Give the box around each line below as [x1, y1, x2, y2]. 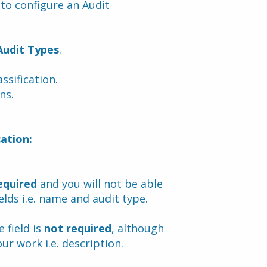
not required [44, 221, 111, 235]
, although [111, 221, 164, 235]
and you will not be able [36, 176, 163, 191]
